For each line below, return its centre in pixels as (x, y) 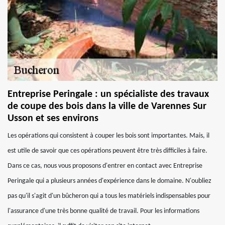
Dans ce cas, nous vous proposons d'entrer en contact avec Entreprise (105, 166)
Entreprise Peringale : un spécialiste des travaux (108, 94)
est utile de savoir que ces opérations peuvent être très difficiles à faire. (107, 151)
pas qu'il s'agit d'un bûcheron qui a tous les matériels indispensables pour (109, 196)
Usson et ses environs (53, 119)
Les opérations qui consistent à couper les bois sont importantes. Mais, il (108, 136)
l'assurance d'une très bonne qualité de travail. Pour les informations (103, 211)
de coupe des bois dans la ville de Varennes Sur (107, 106)
